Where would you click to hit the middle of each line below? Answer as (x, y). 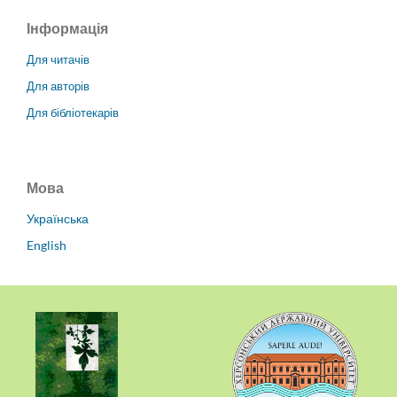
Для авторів (58, 86)
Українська (58, 219)
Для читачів (58, 60)
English (47, 245)
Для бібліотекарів (73, 113)
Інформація (67, 28)
